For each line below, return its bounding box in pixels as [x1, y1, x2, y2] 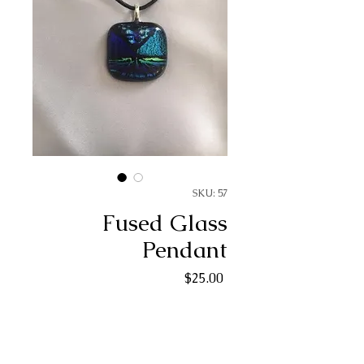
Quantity [171, 306, 218, 322]
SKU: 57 [193, 187, 227, 201]
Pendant [142, 235, 227, 265]
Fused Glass [102, 208, 227, 238]
